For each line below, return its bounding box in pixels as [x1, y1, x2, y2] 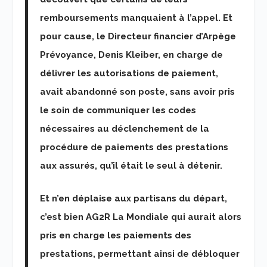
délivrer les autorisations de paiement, [40, 67, 219, 79]
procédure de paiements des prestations [40, 141, 229, 153]
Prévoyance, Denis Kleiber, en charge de [40, 49, 223, 60]
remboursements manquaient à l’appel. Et [40, 12, 233, 23]
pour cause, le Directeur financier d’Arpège [40, 30, 237, 42]
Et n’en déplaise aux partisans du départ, [40, 193, 228, 204]
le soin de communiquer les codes [40, 104, 197, 116]
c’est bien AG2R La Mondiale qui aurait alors [40, 211, 242, 222]
